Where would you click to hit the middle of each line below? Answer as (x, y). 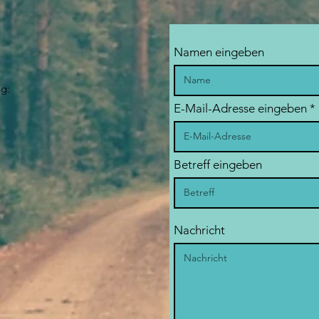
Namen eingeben (219, 52)
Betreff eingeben (218, 164)
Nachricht (199, 230)
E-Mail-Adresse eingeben (240, 108)
